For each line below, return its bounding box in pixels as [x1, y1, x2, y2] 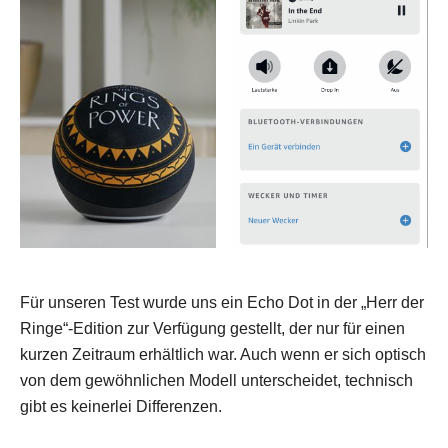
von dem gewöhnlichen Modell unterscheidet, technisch [20, 372, 413, 390]
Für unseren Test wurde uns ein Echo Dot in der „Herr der [20, 294, 424, 312]
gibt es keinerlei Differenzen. [20, 398, 222, 416]
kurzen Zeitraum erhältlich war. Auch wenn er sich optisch [20, 346, 426, 364]
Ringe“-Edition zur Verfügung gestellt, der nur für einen [20, 320, 405, 338]
